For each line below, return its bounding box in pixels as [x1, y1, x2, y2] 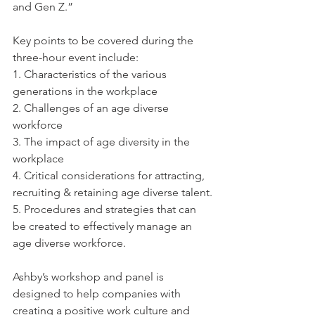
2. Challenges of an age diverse [13, 101, 172, 115]
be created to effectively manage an [13, 219, 195, 233]
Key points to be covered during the [13, 34, 196, 47]
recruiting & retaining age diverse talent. [13, 186, 212, 199]
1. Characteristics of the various [13, 67, 169, 81]
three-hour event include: [13, 51, 141, 64]
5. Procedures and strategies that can [13, 202, 199, 216]
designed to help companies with [13, 287, 184, 300]
